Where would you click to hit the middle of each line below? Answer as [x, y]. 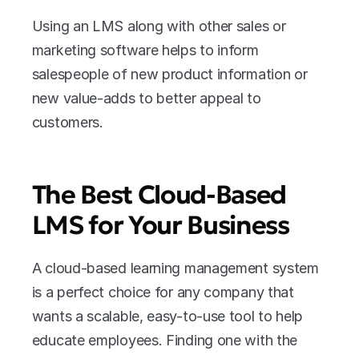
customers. [67, 122]
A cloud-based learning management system [175, 268]
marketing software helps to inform [145, 50]
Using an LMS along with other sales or [159, 26]
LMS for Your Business [160, 225]
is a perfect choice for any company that [163, 292]
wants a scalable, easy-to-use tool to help [167, 316]
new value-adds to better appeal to [146, 98]
